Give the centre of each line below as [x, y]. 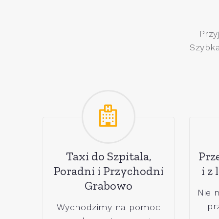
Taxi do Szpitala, [109, 156]
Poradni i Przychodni [109, 171]
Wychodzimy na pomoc [109, 207]
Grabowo [109, 185]
